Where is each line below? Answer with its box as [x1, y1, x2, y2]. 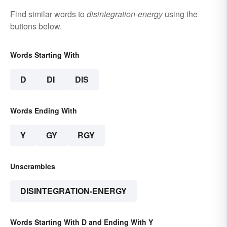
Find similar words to [10, 8, 87, 20]
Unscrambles [10, 161, 55, 171]
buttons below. [10, 20, 62, 32]
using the [163, 8, 198, 20]
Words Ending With [10, 105, 77, 116]
